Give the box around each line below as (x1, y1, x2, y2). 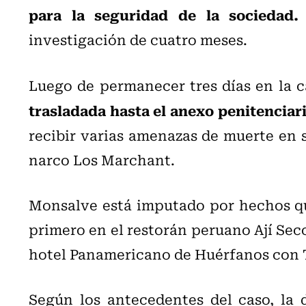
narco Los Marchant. (29, 149, 175, 171)
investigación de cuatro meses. (29, 29, 247, 51)
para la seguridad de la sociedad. (29, 3, 299, 26)
